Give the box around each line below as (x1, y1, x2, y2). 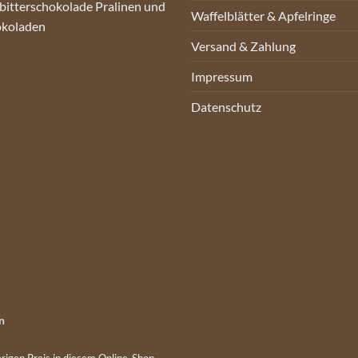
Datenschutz (191, 98, 261, 114)
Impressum (191, 68, 253, 84)
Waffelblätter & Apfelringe (191, 7, 336, 23)
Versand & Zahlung (191, 38, 296, 54)
